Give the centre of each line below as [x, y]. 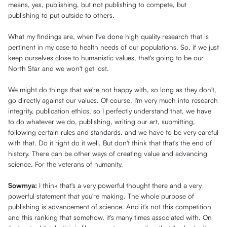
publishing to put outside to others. [61, 15]
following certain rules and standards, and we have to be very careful [113, 132]
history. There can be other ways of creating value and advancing [108, 154]
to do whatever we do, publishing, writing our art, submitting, [102, 122]
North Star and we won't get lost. [59, 68]
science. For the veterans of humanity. [66, 164]
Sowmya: [24, 185]
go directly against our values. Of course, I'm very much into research [113, 100]
